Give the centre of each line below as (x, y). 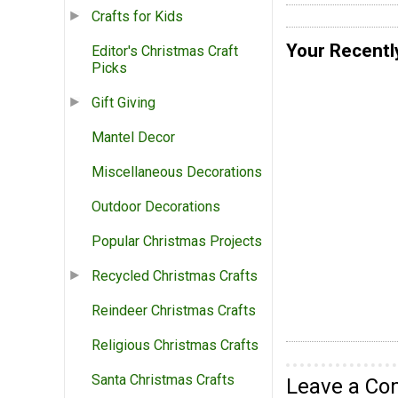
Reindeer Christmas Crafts (174, 311)
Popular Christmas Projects (177, 242)
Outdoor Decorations (156, 207)
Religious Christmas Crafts (175, 346)
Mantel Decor (133, 138)
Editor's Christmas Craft (165, 52)
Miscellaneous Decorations (177, 172)
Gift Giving (123, 103)
